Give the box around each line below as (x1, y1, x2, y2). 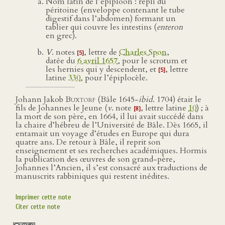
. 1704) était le (153, 94, 201, 105)
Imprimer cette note (16, 193, 71, 201)
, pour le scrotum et (118, 55, 187, 66)
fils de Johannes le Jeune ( (16, 102, 107, 114)
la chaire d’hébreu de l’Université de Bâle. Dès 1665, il (16, 120, 208, 131)
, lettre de (84, 47, 119, 58)
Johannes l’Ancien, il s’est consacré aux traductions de (16, 162, 207, 173)
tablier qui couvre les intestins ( (46, 22, 157, 33)
